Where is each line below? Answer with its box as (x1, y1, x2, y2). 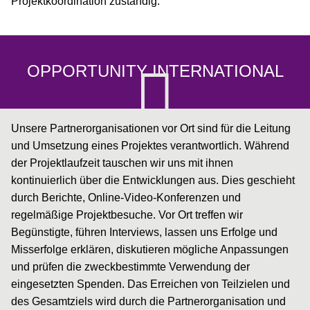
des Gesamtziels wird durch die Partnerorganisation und (11, 295, 286, 307)
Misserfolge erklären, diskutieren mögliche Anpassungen (11, 243, 289, 255)
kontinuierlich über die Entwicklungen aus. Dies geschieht (11, 174, 295, 186)
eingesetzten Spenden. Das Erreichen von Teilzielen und (11, 277, 290, 290)
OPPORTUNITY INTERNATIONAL (26, 62, 284, 81)
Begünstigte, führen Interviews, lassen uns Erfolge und (11, 226, 277, 238)
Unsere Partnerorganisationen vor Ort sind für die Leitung (11, 122, 291, 134)
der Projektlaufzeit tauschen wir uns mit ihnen (11, 156, 233, 169)
